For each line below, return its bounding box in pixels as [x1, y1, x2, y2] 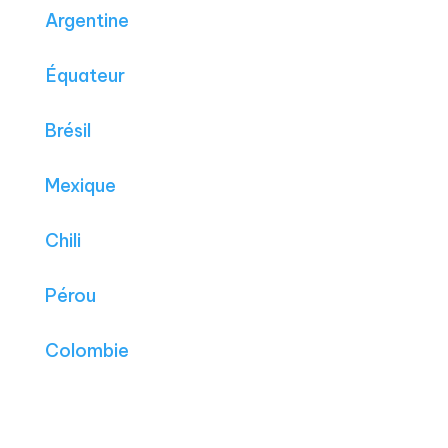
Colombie [44, 339, 129, 363]
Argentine [44, 9, 129, 33]
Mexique [44, 174, 116, 198]
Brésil [44, 119, 91, 143]
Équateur [44, 64, 125, 88]
